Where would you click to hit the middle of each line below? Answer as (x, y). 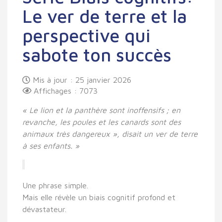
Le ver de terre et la (105, 16)
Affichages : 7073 (66, 90)
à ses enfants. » (51, 145)
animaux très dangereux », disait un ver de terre (110, 134)
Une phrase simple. (55, 185)
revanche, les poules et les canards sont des (102, 122)
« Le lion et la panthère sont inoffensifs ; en (101, 110)
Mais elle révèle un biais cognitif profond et (99, 197)
